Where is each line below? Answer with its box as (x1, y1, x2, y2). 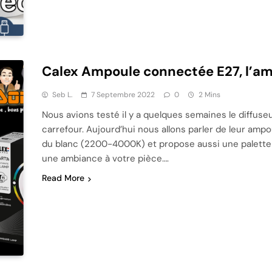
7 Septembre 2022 (90, 90, 155, 100)
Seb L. (52, 90, 72, 100)
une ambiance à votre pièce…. (41, 152, 169, 165)
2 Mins (198, 90, 220, 100)
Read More (41, 172, 84, 184)
